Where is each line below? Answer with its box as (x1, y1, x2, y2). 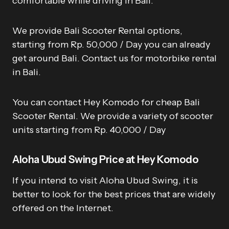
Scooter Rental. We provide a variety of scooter (12, 110, 213, 122)
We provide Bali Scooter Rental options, (12, 25, 182, 36)
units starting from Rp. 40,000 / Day (12, 124, 166, 135)
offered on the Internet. (12, 202, 113, 214)
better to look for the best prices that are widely (12, 188, 215, 200)
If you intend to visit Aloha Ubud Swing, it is (12, 174, 198, 186)
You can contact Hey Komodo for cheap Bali (12, 96, 200, 108)
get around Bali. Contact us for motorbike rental (12, 52, 217, 64)
